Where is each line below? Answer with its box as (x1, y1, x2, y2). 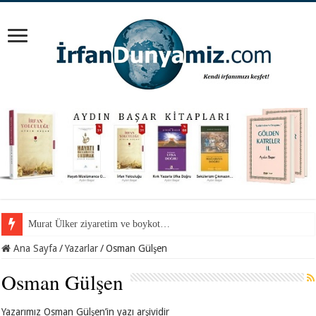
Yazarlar (65, 242, 99, 254)
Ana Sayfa (11, 242, 58, 254)
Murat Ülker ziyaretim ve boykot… (28, 218, 171, 229)
